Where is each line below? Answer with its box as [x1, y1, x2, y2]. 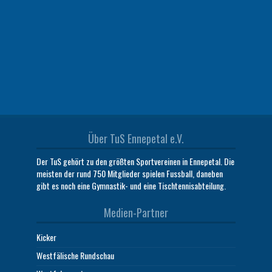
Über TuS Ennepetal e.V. [88, 131, 184, 147]
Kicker [36, 231, 56, 244]
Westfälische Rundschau [36, 249, 114, 262]
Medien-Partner [104, 205, 168, 221]
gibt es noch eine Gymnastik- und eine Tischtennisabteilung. [36, 179, 226, 192]
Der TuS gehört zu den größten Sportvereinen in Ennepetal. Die [36, 155, 234, 168]
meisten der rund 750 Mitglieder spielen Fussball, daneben [36, 167, 223, 180]
